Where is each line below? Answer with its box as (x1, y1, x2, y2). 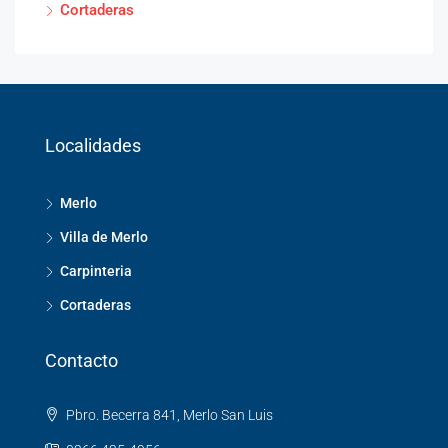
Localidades (45, 134, 141, 156)
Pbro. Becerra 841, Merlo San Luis (63, 406, 273, 423)
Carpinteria (60, 262, 132, 279)
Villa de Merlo (60, 228, 148, 245)
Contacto (45, 349, 118, 371)
